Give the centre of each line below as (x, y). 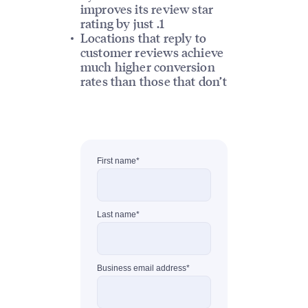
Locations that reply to (143, 38)
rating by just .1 (122, 23)
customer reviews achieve (152, 52)
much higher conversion (147, 67)
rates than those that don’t (153, 81)
